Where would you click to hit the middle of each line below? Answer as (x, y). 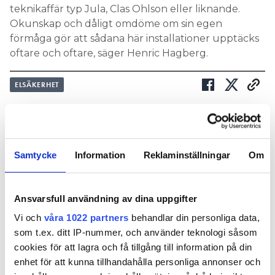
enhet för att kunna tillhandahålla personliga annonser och (137, 262)
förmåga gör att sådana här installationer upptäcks (134, 39)
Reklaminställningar (187, 155)
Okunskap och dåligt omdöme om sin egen (116, 24)
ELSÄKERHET (37, 85)
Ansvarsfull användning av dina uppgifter (106, 198)
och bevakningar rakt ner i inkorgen (100, 163)
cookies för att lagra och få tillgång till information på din (133, 247)
